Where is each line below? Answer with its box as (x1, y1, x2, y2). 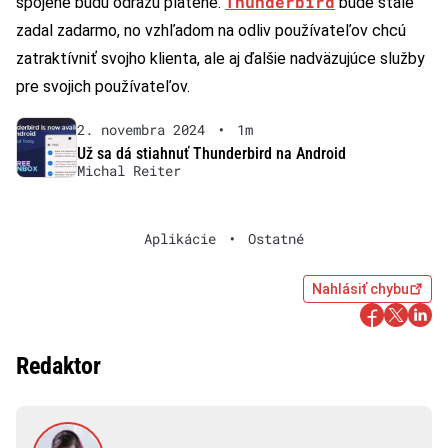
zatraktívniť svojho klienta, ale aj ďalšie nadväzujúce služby (16, 49, 425, 69)
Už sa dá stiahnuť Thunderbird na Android (76, 144, 346, 164)
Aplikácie (144, 229, 216, 249)
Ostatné (248, 229, 304, 249)
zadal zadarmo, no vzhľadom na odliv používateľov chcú (16, 21, 406, 41)
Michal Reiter (76, 161, 181, 181)
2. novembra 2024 (76, 120, 205, 140)
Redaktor (16, 352, 101, 381)
